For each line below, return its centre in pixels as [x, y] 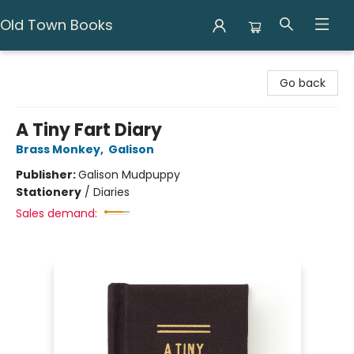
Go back [303, 83]
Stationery [49, 192]
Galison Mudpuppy [129, 175]
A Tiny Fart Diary [89, 130]
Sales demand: [56, 213]
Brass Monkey [58, 149]
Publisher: [47, 175]
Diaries [111, 192]
